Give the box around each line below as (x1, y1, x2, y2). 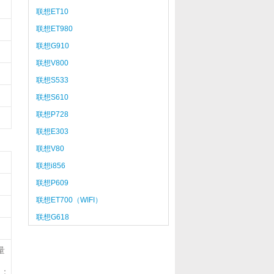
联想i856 (35, 161, 65, 170)
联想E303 (35, 127, 68, 136)
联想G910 (35, 42, 69, 50)
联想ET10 (35, 7, 68, 16)
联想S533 (35, 76, 68, 84)
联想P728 (35, 110, 68, 119)
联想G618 (35, 213, 69, 221)
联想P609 (35, 179, 68, 187)
